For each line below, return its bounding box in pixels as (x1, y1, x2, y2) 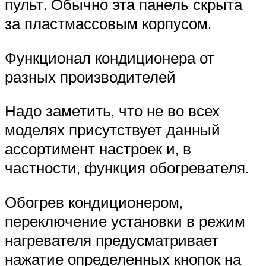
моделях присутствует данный (5, 120, 220, 140)
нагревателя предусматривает (5, 230, 218, 249)
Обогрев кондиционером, (5, 192, 183, 211)
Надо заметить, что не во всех (5, 101, 220, 121)
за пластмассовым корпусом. (5, 14, 211, 33)
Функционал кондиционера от (5, 47, 214, 67)
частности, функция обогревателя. (5, 158, 249, 178)
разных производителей (5, 66, 176, 86)
